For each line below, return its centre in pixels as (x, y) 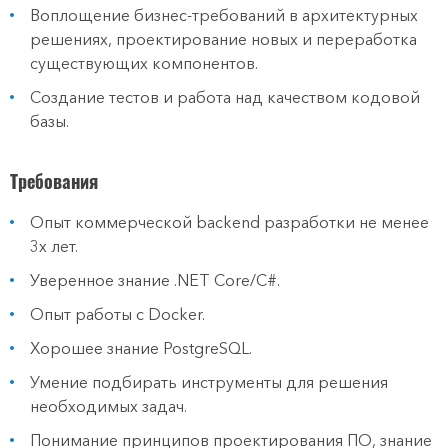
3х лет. (54, 246)
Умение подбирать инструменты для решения (209, 382)
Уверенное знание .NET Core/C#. (155, 280)
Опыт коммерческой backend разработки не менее (229, 222)
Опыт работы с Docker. (117, 314)
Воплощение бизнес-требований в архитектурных (224, 15)
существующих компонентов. (144, 63)
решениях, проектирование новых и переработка (223, 39)
